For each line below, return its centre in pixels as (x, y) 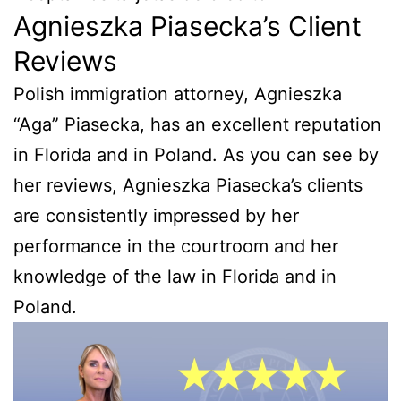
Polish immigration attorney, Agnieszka (178, 94)
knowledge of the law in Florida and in (175, 277)
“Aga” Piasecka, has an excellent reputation (197, 125)
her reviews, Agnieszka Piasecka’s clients (188, 186)
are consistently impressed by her (156, 216)
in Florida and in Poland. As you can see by (196, 155)
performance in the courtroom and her (176, 247)
